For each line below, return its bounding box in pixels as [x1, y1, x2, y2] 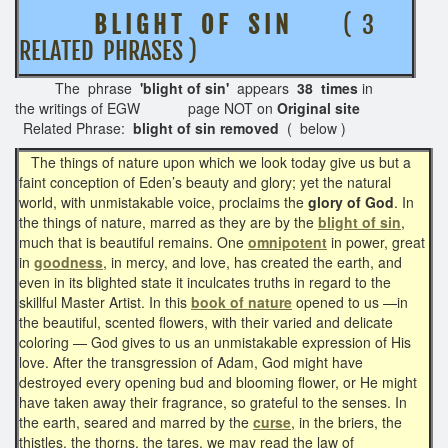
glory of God [308, 191, 394, 212]
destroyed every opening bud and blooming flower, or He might [19, 371, 417, 392]
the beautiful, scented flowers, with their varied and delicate [19, 311, 393, 332]
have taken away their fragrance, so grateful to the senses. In [19, 391, 407, 412]
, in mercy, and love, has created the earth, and [103, 251, 402, 272]
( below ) [287, 117, 346, 138]
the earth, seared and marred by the [19, 411, 253, 432]
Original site [277, 97, 412, 118]
